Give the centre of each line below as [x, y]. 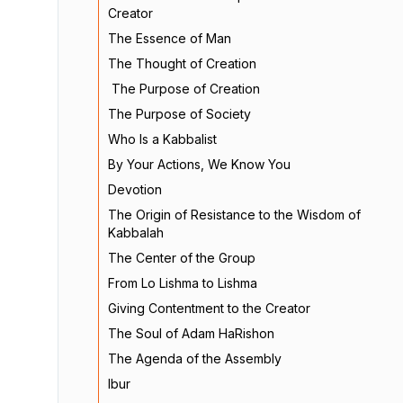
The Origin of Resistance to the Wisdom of [234, 215]
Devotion [135, 189]
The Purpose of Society [179, 114]
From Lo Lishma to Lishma [183, 283]
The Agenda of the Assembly [195, 358]
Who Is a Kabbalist [162, 139]
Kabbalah [136, 233]
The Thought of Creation [182, 63]
